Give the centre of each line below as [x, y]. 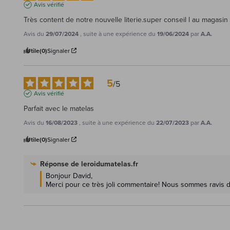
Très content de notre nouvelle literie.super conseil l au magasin [126, 19]
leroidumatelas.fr [110, 164]
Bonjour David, [69, 175]
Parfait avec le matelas [59, 108]
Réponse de [61, 164]
